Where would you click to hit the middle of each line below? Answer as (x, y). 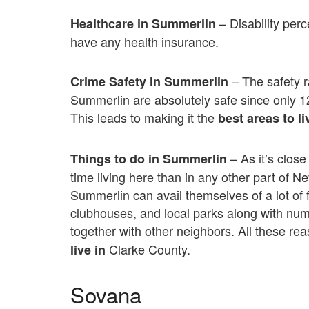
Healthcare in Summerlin (143, 23)
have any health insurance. (144, 41)
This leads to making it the (144, 118)
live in (88, 249)
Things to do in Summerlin (150, 158)
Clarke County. (148, 249)
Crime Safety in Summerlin (149, 82)
